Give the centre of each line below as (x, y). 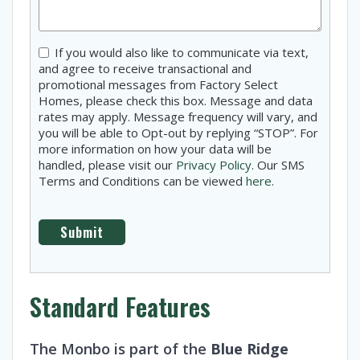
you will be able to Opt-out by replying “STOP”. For (178, 133)
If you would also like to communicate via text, (182, 53)
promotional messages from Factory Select (158, 85)
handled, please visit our (107, 165)
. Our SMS (278, 165)
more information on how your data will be (155, 149)
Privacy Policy (214, 165)
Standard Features (120, 307)
